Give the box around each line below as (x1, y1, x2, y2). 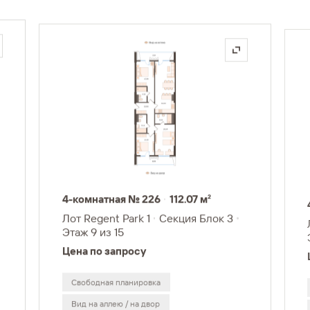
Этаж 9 (62, 225, 97, 239)
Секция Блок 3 (159, 211, 234, 226)
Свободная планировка (71, 277, 161, 288)
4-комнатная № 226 (62, 192, 161, 206)
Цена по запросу (62, 244, 146, 258)
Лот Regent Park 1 (62, 211, 150, 226)
